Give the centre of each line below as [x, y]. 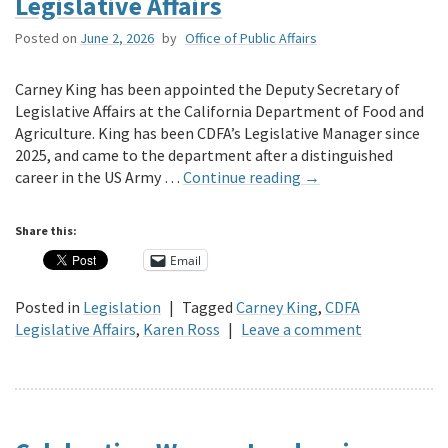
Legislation [122, 307]
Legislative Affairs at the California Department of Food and [219, 111]
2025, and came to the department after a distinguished [204, 155]
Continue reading [243, 177]
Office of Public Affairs [251, 38]
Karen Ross [181, 329]
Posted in [47, 307]
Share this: [46, 231]
